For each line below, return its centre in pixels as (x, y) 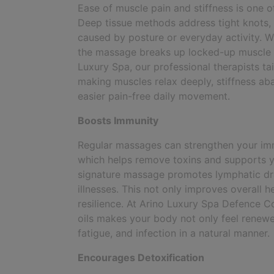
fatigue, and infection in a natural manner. (174, 233)
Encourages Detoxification (141, 258)
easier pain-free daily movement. (154, 96)
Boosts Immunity (118, 121)
